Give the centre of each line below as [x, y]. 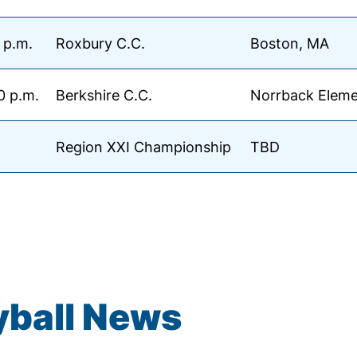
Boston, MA [290, 43]
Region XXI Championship [143, 147]
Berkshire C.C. [104, 95]
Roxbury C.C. [100, 43]
